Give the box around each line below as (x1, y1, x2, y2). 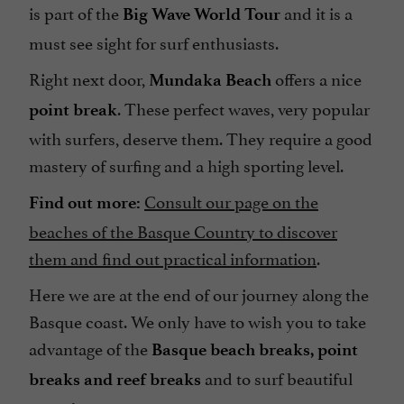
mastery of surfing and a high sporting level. (29, 151, 344, 177)
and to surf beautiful (201, 363, 353, 390)
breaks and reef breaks (29, 368, 201, 390)
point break (29, 98, 117, 120)
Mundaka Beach (149, 69, 271, 90)
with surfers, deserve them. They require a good (29, 124, 372, 150)
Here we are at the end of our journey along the (29, 280, 369, 306)
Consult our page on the (144, 187, 318, 213)
